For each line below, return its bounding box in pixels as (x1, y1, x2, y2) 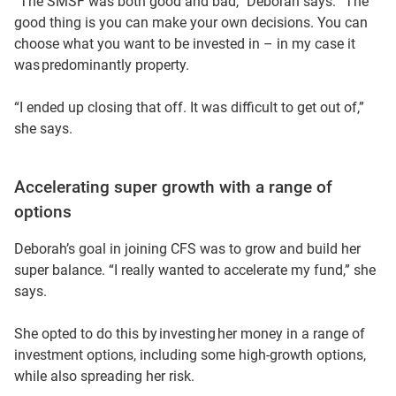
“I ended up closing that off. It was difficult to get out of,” (14, 99, 364, 116)
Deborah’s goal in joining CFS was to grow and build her (14, 240, 361, 257)
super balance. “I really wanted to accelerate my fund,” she (14, 262, 376, 278)
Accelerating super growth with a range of (14, 178, 332, 197)
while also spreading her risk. (14, 368, 200, 385)
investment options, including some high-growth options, (14, 346, 366, 363)
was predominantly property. (14, 57, 194, 73)
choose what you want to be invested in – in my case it (14, 35, 355, 52)
